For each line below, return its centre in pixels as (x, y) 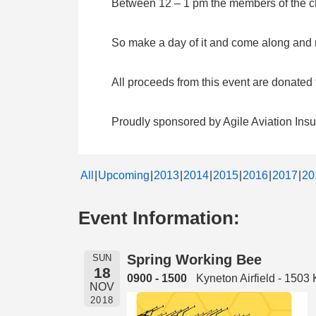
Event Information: (159, 218)
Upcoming (124, 175)
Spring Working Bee (194, 259)
